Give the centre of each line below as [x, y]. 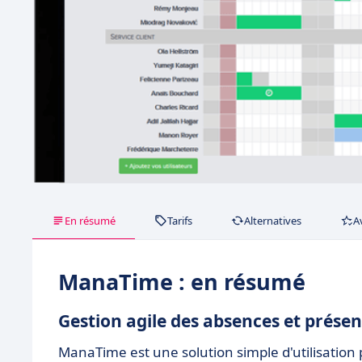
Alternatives [273, 220]
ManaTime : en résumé [182, 281]
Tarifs [180, 220]
